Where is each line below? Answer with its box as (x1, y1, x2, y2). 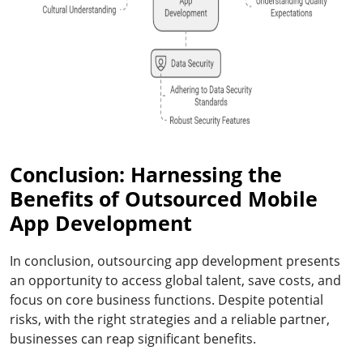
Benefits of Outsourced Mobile (10, 184, 318, 212)
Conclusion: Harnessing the (10, 160, 282, 188)
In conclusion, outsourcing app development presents (10, 251, 340, 270)
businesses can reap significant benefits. (10, 329, 256, 348)
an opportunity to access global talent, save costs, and (10, 271, 341, 289)
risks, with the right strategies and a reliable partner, (10, 310, 330, 328)
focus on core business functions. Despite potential (10, 290, 323, 309)
